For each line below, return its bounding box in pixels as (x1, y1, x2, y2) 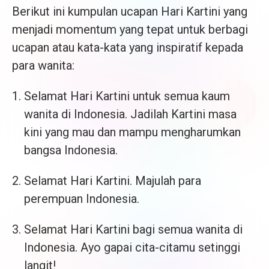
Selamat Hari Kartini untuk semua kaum (24, 89, 230, 104)
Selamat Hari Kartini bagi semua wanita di (24, 222, 243, 237)
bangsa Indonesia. (24, 143, 118, 158)
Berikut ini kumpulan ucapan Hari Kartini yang (12, 4, 247, 19)
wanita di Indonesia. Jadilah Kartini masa (24, 107, 237, 122)
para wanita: (12, 58, 74, 73)
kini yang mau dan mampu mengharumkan (24, 125, 241, 140)
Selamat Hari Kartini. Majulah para (24, 174, 201, 189)
